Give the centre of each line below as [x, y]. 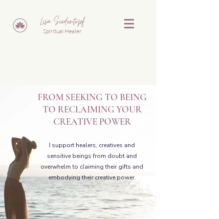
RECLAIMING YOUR [99, 109]
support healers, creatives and [93, 145]
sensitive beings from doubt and [92, 156]
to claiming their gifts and [108, 167]
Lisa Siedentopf [62, 22]
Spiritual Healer [62, 31]
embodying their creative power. [92, 177]
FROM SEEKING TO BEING [92, 97]
